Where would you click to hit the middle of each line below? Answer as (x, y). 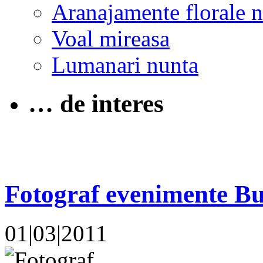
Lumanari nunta (125, 65)
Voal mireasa (111, 38)
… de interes (96, 104)
